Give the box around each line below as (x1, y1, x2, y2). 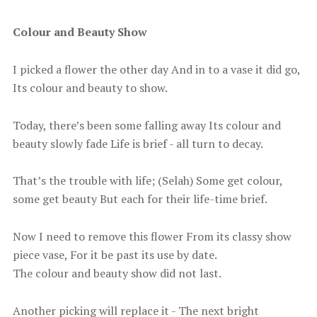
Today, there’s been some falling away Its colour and (12, 117, 281, 133)
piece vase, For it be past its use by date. (12, 246, 217, 263)
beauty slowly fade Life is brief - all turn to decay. (12, 135, 263, 151)
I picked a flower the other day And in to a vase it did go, (12, 61, 300, 77)
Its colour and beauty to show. (12, 79, 168, 96)
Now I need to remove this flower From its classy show (12, 228, 292, 244)
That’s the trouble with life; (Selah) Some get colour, (12, 173, 282, 189)
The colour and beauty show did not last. (12, 265, 221, 281)
